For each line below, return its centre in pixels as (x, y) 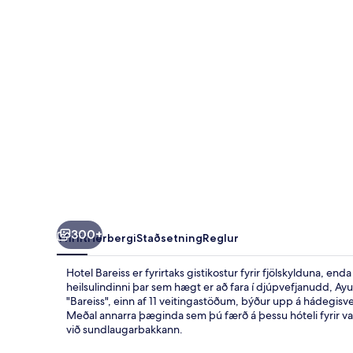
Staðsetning (169, 238)
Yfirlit (72, 238)
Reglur (221, 238)
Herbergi (112, 238)
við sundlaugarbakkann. (124, 329)
